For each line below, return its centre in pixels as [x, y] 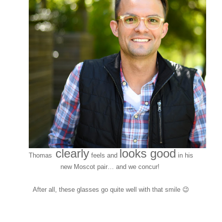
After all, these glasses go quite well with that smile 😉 [111, 189]
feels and [104, 155]
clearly [70, 153]
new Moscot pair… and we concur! [111, 166]
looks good [147, 153]
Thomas [40, 155]
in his [184, 155]
